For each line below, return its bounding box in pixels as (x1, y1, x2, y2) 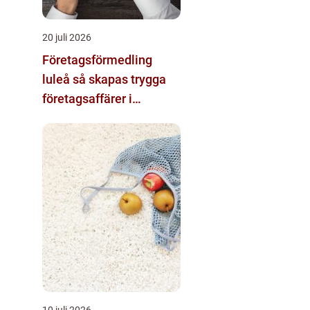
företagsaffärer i (42, 91, 132, 106)
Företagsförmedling (42, 52, 152, 67)
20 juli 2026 (42, 31, 91, 43)
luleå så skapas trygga (42, 71, 73, 86)
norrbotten (42, 110, 100, 125)
